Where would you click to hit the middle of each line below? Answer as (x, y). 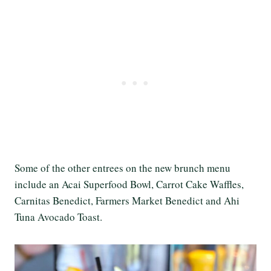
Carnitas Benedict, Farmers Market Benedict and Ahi (127, 200)
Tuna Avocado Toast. (58, 217)
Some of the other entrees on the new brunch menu (122, 168)
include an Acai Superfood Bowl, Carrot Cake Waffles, (129, 184)
